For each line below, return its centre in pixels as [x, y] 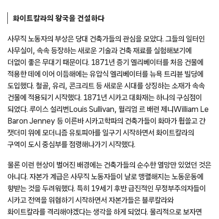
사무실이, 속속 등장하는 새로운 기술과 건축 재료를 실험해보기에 [99, 50]
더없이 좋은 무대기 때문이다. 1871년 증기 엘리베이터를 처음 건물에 [105, 62]
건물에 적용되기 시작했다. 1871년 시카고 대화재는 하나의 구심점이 [105, 97]
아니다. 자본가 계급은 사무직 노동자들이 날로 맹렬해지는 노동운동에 [105, 176]
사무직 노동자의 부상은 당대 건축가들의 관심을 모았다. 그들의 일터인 [106, 38]
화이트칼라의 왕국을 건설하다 [59, 18]
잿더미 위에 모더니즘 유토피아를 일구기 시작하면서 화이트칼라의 [101, 132]
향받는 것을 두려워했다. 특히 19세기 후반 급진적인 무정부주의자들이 [107, 188]
